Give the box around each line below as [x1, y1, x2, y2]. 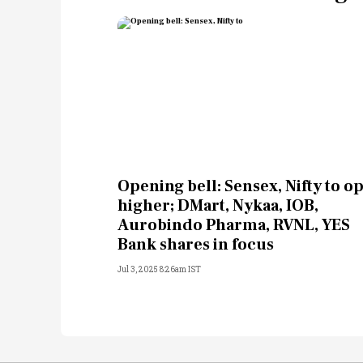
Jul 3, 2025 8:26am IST [117, 263, 201, 275]
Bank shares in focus [117, 233, 274, 255]
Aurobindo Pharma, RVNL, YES [117, 214, 350, 236]
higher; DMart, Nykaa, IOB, [117, 194, 318, 216]
